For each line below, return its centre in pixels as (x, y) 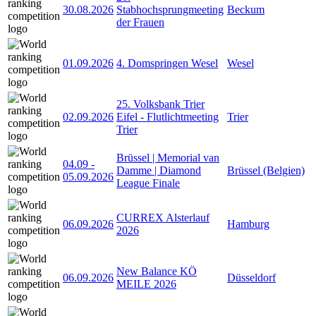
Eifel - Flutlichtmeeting (168, 116)
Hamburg (248, 224)
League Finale (148, 183)
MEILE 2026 (146, 284)
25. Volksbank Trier (160, 104)
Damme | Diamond (159, 170)
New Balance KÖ (157, 271)
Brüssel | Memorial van (168, 157)
